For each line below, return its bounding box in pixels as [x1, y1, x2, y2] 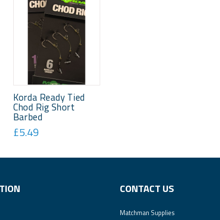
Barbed [13, 110, 43, 124]
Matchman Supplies [120, 207, 175, 218]
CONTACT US [120, 180, 174, 196]
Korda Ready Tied [13, 90, 85, 104]
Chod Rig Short [13, 100, 75, 114]
